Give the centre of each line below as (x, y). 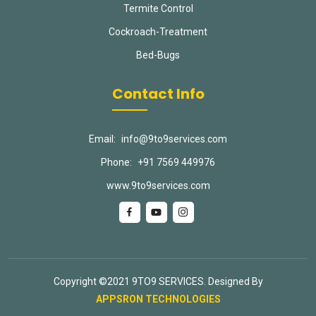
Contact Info (158, 94)
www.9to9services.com (158, 186)
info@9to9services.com (174, 139)
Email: (102, 139)
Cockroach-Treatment (158, 32)
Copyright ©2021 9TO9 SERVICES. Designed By (158, 281)
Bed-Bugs (158, 55)
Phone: (116, 162)
